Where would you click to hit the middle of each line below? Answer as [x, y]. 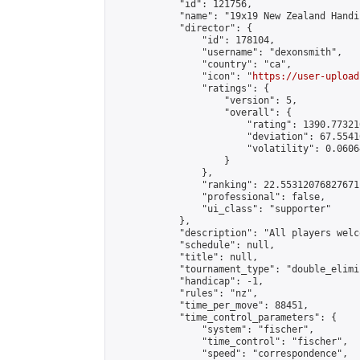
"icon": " [182, 76]
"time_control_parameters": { [224, 317]
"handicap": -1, [188, 281]
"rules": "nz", [185, 293]
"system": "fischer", [213, 329]
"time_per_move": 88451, [210, 305]
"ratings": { [190, 88]
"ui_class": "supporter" [221, 209]
